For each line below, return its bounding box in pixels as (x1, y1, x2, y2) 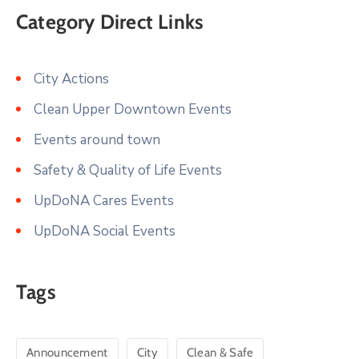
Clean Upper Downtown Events (34, 99, 232, 119)
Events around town (34, 130, 160, 149)
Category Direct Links (16, 9, 204, 34)
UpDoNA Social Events (34, 221, 175, 240)
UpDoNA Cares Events (34, 191, 174, 210)
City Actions (34, 69, 109, 88)
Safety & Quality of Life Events (34, 160, 222, 179)
